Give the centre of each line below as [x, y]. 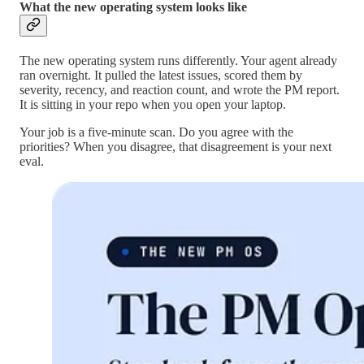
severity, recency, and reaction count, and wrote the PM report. [180, 90]
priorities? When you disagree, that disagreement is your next [175, 147]
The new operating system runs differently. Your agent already [178, 61]
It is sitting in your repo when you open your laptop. [153, 105]
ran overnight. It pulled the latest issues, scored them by [161, 76]
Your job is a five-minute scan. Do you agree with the [156, 132]
